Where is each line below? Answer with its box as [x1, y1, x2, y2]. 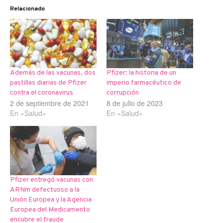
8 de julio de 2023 [107, 98, 163, 109]
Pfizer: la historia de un [107, 69, 176, 78]
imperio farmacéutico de [107, 79, 181, 88]
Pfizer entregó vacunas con [10, 176, 93, 185]
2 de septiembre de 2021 [10, 98, 89, 109]
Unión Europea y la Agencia [10, 196, 92, 205]
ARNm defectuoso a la [10, 186, 80, 195]
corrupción [107, 89, 139, 98]
